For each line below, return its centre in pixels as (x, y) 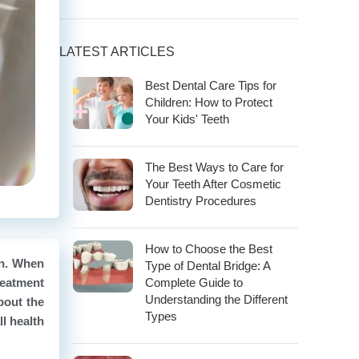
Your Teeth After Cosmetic (213, 184)
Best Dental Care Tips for (211, 86)
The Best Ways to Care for (214, 167)
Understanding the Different (216, 300)
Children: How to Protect (209, 103)
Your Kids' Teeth (187, 119)
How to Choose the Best (209, 249)
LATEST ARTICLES (117, 52)
